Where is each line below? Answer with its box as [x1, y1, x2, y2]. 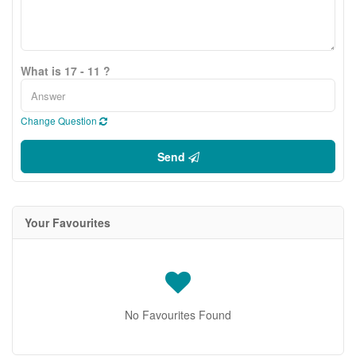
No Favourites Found [125, 307, 231, 323]
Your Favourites [25, 215, 110, 230]
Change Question [21, 114, 99, 127]
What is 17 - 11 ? [21, 63, 110, 79]
